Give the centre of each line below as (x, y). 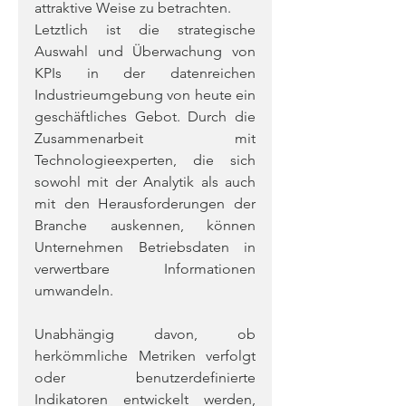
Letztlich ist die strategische (145, 29)
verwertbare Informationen (145, 269)
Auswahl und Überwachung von (145, 51)
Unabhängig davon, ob (145, 334)
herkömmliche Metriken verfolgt (145, 356)
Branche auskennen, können (145, 225)
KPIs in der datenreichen (145, 73)
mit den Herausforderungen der (145, 203)
